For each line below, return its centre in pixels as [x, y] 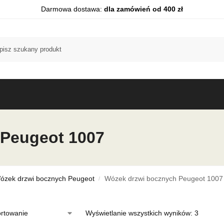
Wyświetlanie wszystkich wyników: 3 [142, 213]
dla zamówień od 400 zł [143, 9]
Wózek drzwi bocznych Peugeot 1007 [163, 179]
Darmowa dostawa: [72, 9]
